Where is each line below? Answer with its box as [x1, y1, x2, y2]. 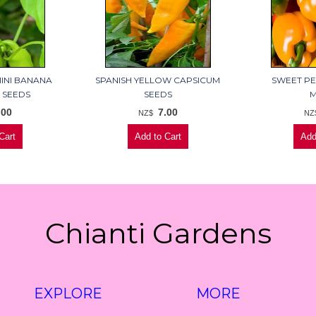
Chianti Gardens [44, 216, 272, 251]
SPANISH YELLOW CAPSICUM [95, 75, 221, 86]
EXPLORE [33, 285, 102, 303]
